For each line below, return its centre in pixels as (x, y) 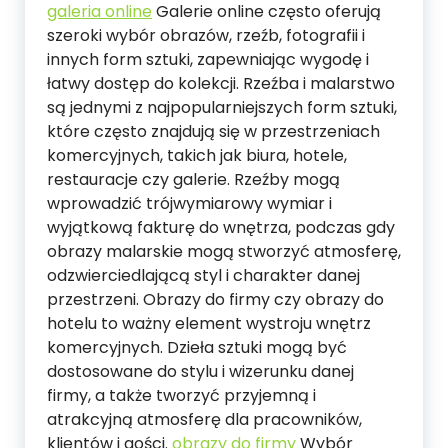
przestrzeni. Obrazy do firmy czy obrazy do (215, 299)
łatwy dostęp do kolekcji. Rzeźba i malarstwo (221, 83)
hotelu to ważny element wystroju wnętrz (209, 323)
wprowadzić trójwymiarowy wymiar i (189, 203)
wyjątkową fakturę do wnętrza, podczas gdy (221, 227)
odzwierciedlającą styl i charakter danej (203, 275)
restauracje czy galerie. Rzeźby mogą (193, 179)
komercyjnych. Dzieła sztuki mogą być (197, 347)
